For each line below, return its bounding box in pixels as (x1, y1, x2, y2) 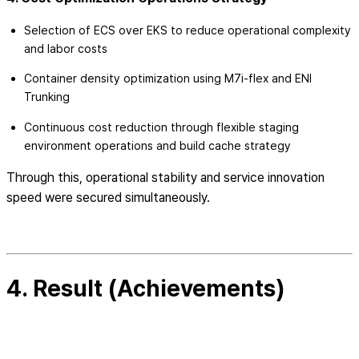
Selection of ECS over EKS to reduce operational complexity (23, 23, 351, 38)
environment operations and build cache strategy (23, 138, 291, 152)
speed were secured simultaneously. (6, 189, 210, 205)
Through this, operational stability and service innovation (6, 169, 325, 185)
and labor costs (23, 42, 107, 56)
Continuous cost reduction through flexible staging (23, 119, 299, 134)
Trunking (23, 90, 70, 104)
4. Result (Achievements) (6, 275, 284, 303)
